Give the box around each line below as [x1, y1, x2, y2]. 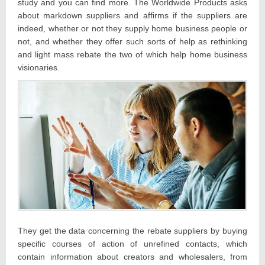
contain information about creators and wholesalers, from [18, 251, 247, 261]
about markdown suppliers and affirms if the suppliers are [18, 10, 247, 20]
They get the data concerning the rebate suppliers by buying [18, 225, 247, 235]
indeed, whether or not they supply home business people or [18, 23, 247, 33]
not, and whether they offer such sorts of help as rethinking [18, 36, 247, 46]
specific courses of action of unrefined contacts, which [18, 238, 247, 248]
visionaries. [18, 62, 60, 72]
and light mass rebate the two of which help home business [18, 49, 247, 59]
